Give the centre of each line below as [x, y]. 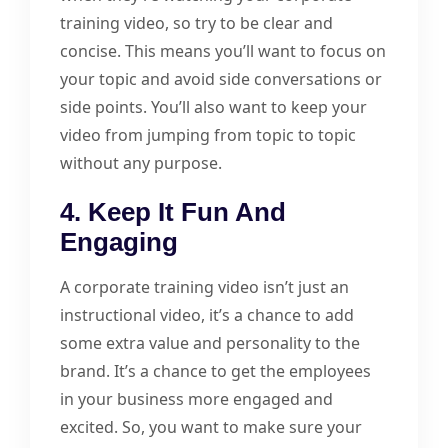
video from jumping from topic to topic [208, 134]
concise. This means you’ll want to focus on [223, 50]
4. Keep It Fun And [173, 211]
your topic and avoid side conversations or [221, 78]
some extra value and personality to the [210, 342]
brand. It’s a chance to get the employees [215, 370]
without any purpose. [141, 162]
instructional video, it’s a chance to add [207, 314]
